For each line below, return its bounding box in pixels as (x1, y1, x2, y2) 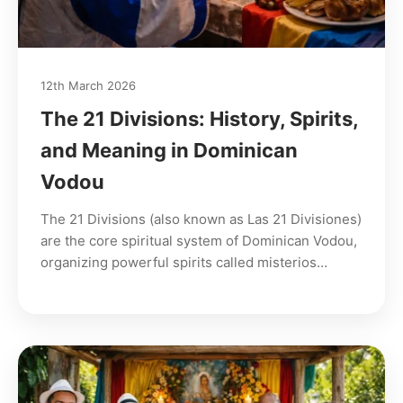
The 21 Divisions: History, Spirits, (40, 107, 358, 131)
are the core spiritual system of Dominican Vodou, (40, 232, 357, 250)
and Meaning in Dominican (40, 139, 298, 163)
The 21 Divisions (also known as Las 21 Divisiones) (40, 210, 362, 228)
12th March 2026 (40, 78, 136, 94)
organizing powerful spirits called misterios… (40, 254, 327, 272)
